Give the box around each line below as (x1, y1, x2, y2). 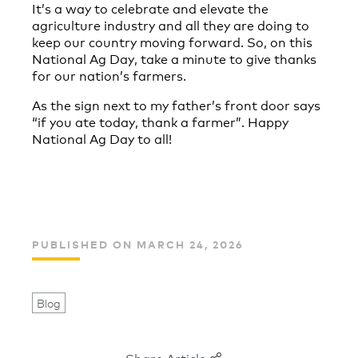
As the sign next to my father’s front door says (32, 95, 320, 114)
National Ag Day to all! (32, 129, 172, 148)
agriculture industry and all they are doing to (32, 15, 309, 34)
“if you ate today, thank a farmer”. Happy (32, 112, 288, 131)
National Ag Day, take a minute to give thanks (32, 49, 316, 68)
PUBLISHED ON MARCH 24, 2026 (32, 237, 244, 252)
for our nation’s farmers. (32, 66, 186, 85)
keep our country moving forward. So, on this (32, 32, 312, 51)
